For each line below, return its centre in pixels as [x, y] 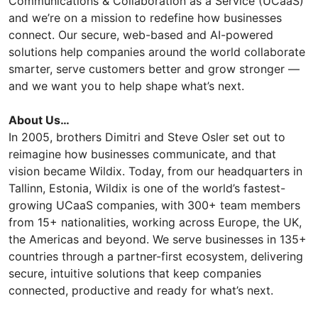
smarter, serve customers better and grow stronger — [154, 68]
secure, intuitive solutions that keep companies [135, 273]
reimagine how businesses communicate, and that [142, 154]
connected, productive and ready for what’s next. [141, 290]
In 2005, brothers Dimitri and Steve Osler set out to [147, 137]
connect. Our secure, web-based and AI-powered [141, 34]
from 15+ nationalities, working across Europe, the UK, [155, 222]
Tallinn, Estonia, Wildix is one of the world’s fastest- [147, 188]
